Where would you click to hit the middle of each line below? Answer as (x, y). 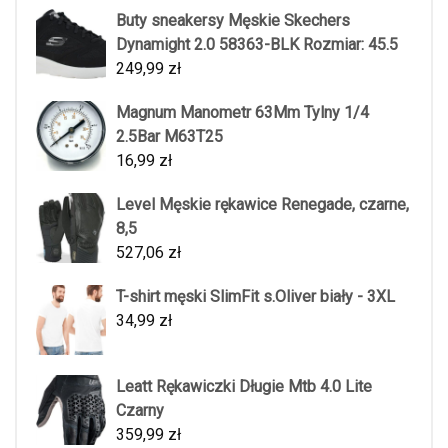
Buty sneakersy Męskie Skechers (233, 20)
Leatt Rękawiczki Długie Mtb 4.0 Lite (244, 386)
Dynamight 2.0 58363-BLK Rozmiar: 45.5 (257, 44)
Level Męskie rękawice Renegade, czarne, (262, 204)
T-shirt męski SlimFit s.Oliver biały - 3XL (255, 296)
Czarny (140, 410)
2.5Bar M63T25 (169, 136)
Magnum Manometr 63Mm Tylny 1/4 (242, 112)
